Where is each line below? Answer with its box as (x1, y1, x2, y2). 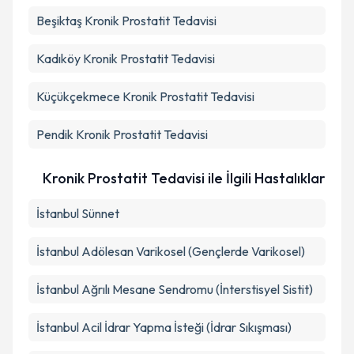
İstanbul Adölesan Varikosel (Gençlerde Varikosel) (36, 243, 305, 259)
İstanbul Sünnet (36, 205, 119, 221)
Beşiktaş (36, 13, 82, 28)
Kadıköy (36, 51, 81, 66)
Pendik (36, 126, 73, 142)
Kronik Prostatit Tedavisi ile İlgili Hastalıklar (43, 169, 326, 187)
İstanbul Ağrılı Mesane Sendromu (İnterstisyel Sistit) (36, 281, 313, 297)
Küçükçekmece (36, 88, 120, 104)
